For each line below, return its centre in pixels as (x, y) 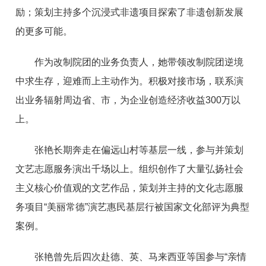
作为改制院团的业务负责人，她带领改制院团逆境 (139, 62)
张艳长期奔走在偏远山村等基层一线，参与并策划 (139, 150)
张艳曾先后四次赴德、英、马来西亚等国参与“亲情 (141, 256)
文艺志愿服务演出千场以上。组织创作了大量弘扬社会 (130, 169)
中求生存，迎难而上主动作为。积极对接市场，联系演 (130, 81)
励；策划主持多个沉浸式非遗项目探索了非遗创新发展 (130, 12)
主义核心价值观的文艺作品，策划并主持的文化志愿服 (130, 188)
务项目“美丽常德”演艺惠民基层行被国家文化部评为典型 (133, 207)
